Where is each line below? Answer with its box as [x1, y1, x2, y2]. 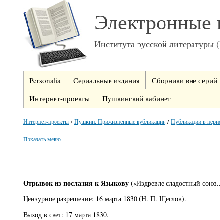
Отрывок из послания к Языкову [23, 178, 129, 188]
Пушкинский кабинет [102, 93, 171, 103]
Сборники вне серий [152, 75, 217, 85]
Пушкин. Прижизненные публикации [74, 117, 165, 125]
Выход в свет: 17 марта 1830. [23, 210, 109, 219]
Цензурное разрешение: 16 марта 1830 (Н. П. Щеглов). [23, 194, 186, 203]
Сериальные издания [73, 75, 139, 85]
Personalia [29, 75, 61, 85]
